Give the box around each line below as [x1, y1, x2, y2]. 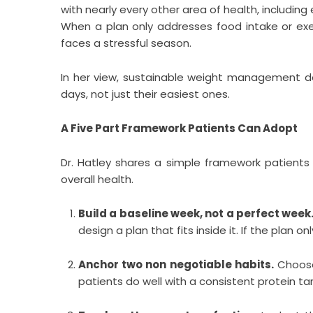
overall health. [61, 172, 133, 187]
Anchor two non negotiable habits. [78, 257, 274, 272]
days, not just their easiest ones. [61, 87, 230, 101]
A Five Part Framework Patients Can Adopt [61, 121, 298, 136]
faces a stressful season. [61, 36, 191, 50]
